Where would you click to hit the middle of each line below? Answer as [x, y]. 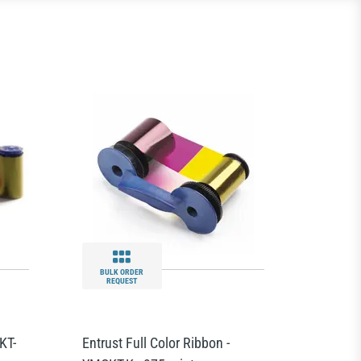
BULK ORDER [122, 272]
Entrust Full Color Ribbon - [156, 343]
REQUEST [122, 281]
